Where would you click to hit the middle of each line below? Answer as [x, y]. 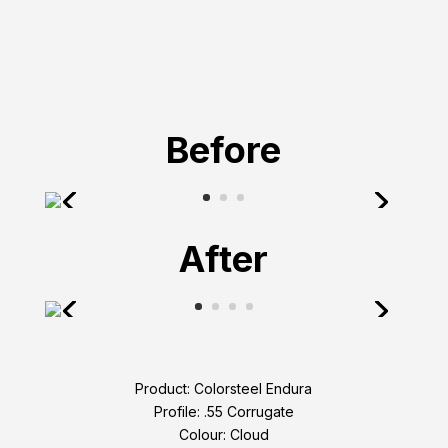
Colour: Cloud [223, 435]
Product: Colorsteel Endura [224, 389]
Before [224, 150]
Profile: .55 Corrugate [223, 412]
